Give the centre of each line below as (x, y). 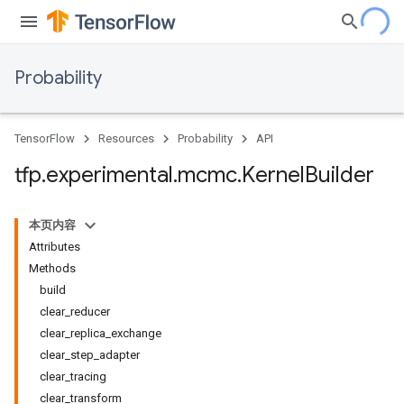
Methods (52, 268)
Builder (340, 175)
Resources (126, 138)
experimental (110, 175)
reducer (90, 312)
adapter (119, 355)
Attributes (55, 247)
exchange (136, 333)
